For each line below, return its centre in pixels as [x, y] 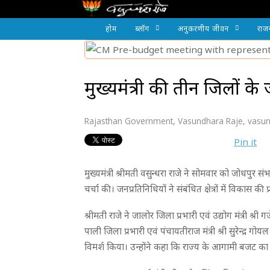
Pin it [245, 142]
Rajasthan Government [129, 121]
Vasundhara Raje [210, 121]
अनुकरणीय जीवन [203, 29]
